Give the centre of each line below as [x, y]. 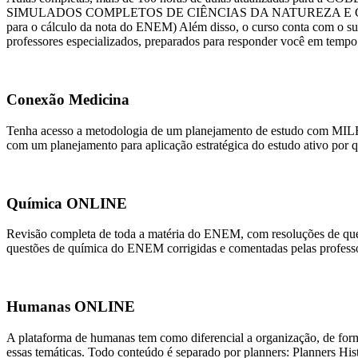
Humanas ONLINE [71, 307]
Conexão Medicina [68, 100]
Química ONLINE [67, 203]
